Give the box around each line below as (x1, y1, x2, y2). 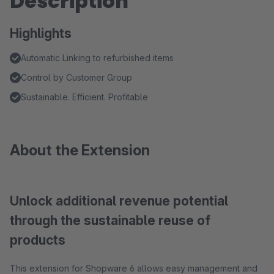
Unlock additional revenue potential (10, 193, 228, 209)
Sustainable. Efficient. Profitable (21, 92, 148, 102)
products (10, 232, 65, 248)
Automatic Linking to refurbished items (21, 53, 174, 63)
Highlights (10, 26, 72, 41)
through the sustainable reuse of (10, 213, 210, 228)
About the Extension (10, 141, 150, 159)
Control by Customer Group (21, 72, 132, 83)
